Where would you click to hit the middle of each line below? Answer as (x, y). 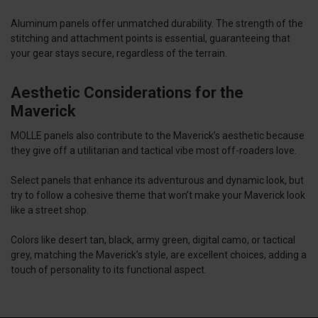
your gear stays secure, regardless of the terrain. (119, 54)
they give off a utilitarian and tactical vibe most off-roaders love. (155, 151)
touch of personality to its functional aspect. (109, 270)
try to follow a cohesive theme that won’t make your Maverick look (158, 196)
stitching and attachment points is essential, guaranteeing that (150, 39)
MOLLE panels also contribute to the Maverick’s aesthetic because (158, 136)
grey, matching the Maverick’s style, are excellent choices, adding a (159, 255)
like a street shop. (50, 210)
